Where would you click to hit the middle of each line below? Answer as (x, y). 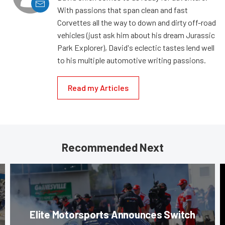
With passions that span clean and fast (123, 10)
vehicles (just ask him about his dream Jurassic (136, 35)
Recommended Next (113, 147)
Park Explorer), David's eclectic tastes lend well (136, 48)
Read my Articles (98, 88)
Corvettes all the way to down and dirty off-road (137, 23)
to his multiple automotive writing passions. (132, 60)
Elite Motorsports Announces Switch (113, 214)
